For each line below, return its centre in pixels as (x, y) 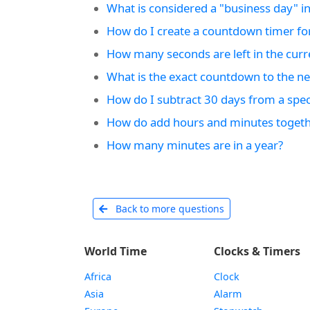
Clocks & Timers (257, 251)
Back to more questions (168, 209)
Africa (98, 276)
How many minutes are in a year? (195, 145)
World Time (116, 251)
